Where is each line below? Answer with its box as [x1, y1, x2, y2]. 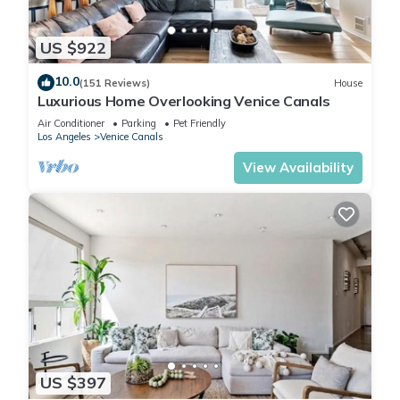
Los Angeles [37, 130, 91, 144]
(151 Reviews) [79, 76, 150, 89]
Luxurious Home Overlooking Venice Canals [37, 92, 330, 111]
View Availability [243, 159, 354, 177]
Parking [121, 117, 156, 130]
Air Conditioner [37, 117, 104, 130]
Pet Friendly [173, 117, 226, 130]
